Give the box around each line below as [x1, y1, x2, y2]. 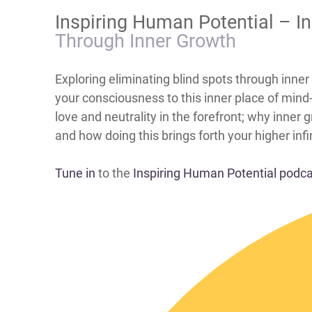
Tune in [55, 166, 95, 180]
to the [95, 166, 133, 180]
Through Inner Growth [55, 30, 236, 52]
